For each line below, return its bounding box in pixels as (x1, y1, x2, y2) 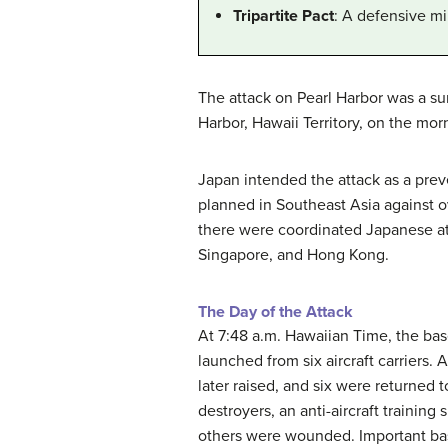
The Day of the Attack (198, 302, 353, 323)
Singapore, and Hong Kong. (198, 245, 389, 266)
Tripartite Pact (233, 6, 334, 27)
